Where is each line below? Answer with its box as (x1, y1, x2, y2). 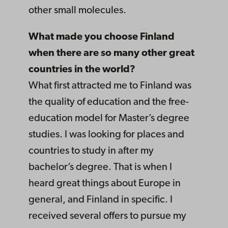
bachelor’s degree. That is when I (28, 162, 172, 173)
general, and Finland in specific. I (28, 195, 173, 206)
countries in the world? (28, 65, 135, 75)
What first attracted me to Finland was (28, 81, 191, 92)
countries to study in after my (28, 146, 154, 157)
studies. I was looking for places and (28, 130, 184, 140)
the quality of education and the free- (28, 97, 189, 108)
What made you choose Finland (28, 32, 175, 43)
